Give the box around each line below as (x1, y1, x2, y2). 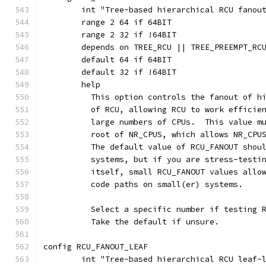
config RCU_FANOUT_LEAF (43, 242, 148, 252)
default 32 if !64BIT (81, 67, 176, 77)
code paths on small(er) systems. (81, 179, 243, 189)
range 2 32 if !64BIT (81, 30, 176, 40)
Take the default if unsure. (81, 217, 219, 227)
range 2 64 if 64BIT (81, 17, 172, 27)
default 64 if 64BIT (81, 55, 172, 65)
